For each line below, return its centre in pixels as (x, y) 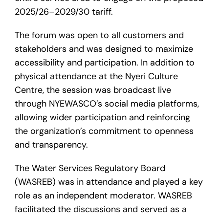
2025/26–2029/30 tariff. (64, 12)
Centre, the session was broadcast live (93, 90)
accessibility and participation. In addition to (105, 63)
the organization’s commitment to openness (104, 131)
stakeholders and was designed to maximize (104, 49)
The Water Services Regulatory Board (90, 168)
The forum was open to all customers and (99, 35)
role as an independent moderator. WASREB (103, 196)
